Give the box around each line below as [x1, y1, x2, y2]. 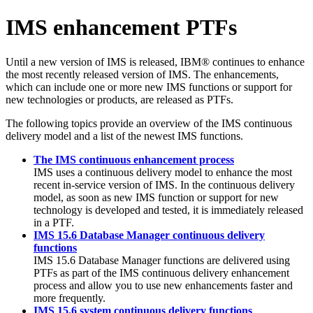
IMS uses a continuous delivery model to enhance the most [34, 166, 292, 178]
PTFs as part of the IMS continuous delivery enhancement [34, 266, 289, 279]
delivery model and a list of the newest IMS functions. [6, 129, 243, 142]
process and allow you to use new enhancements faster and [34, 279, 293, 291]
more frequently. [34, 291, 105, 304]
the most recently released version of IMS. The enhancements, [6, 68, 279, 80]
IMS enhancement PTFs [6, 15, 237, 41]
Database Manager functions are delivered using [75, 254, 290, 266]
